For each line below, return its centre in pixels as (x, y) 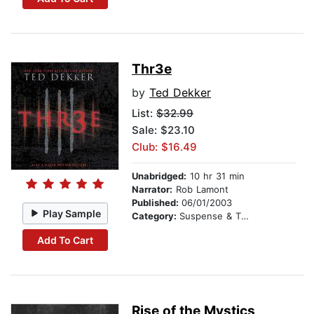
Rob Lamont (200, 190)
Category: (156, 216)
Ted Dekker (180, 93)
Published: (157, 203)
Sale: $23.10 (163, 130)
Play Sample (72, 213)
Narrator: (152, 190)
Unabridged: (159, 176)
